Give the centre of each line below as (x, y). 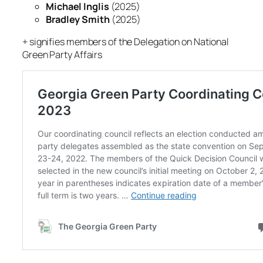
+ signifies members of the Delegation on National (126, 41)
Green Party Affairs (63, 54)
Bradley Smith (78, 19)
